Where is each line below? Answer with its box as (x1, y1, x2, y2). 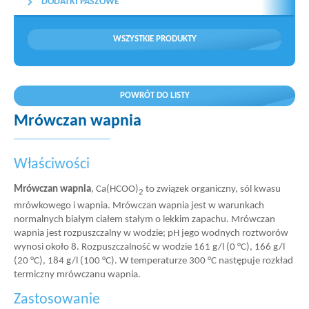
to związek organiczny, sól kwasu (143, 184, 281, 195)
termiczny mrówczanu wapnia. (14, 270, 141, 280)
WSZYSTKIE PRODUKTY (112, 34, 197, 43)
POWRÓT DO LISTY (119, 91, 190, 100)
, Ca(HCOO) (91, 184, 139, 195)
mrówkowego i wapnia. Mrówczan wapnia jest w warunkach (14, 201, 264, 211)
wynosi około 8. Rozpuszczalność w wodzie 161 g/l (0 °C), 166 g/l (14, 242, 285, 252)
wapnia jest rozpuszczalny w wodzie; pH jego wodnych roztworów (14, 228, 288, 239)
